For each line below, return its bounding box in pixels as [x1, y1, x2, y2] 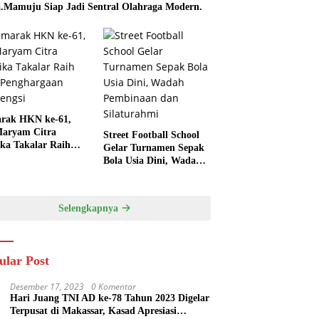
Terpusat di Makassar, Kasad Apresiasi [10, 305, 177, 317]
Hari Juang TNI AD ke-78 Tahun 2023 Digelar [10, 293, 210, 304]
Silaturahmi [103, 181, 155, 192]
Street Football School [103, 130, 199, 141]
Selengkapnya [58, 203, 121, 214]
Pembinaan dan [103, 168, 172, 179]
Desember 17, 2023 [10, 281, 85, 293]
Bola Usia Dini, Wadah [103, 155, 202, 167]
